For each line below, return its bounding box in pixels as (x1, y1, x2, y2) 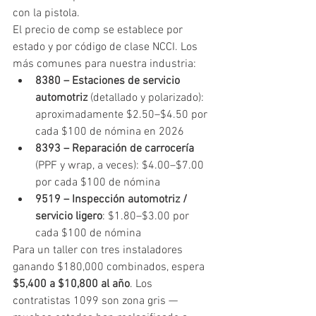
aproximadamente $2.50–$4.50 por (35, 107, 210, 122)
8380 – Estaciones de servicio (35, 73, 183, 88)
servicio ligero (35, 209, 102, 224)
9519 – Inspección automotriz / (35, 192, 190, 207)
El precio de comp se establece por (13, 23, 186, 37)
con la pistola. (13, 6, 80, 20)
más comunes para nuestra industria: (13, 56, 196, 71)
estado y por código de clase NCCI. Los (13, 39, 200, 54)
